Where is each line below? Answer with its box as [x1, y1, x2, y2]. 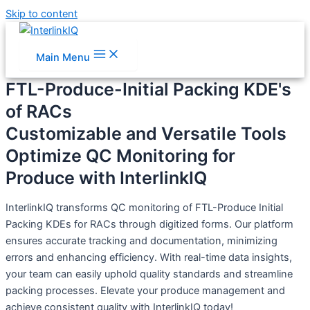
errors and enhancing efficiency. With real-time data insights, [6, 250, 292, 264]
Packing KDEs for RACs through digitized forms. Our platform [6, 217, 293, 230]
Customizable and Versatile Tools [6, 123, 286, 144]
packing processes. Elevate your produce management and [6, 284, 285, 297]
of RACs [6, 101, 72, 122]
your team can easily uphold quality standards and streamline [6, 267, 293, 280]
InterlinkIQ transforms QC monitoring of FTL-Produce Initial [6, 201, 283, 214]
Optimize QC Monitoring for [6, 145, 235, 166]
